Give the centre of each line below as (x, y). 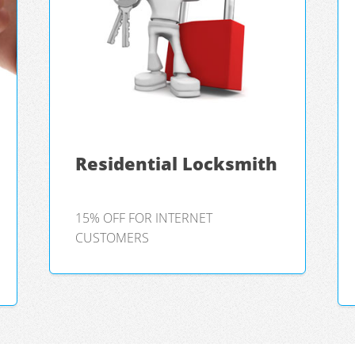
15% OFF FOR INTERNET (144, 218)
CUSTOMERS (113, 238)
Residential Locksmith (177, 164)
